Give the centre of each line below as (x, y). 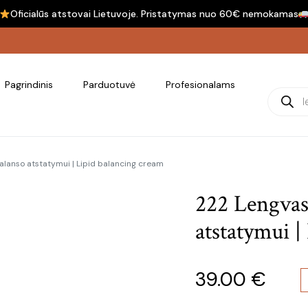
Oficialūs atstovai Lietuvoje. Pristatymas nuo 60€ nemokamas (154, 13)
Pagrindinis (29, 85)
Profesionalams (200, 85)
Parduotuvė (109, 85)
